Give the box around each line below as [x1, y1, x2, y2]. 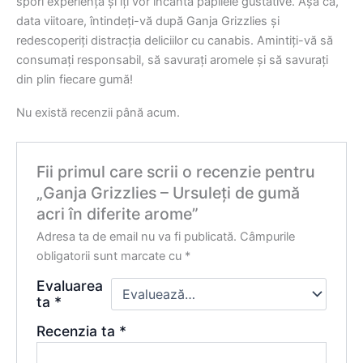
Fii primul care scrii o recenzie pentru [36, 162, 316, 182]
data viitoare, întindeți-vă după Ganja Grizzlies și [16, 13, 280, 28]
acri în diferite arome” [36, 204, 199, 224]
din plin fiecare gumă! [16, 71, 133, 87]
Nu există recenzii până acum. [16, 105, 180, 121]
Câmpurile [240, 229, 296, 245]
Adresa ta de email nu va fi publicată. [36, 229, 237, 245]
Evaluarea [36, 277, 104, 295]
